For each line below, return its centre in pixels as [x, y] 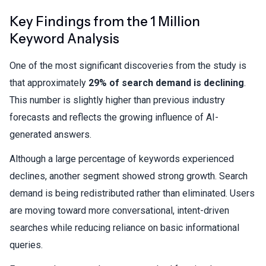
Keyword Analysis [64, 39]
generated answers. [50, 134]
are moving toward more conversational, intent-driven [119, 210]
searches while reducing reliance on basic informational [124, 227]
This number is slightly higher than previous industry [117, 100]
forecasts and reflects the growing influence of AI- [114, 117]
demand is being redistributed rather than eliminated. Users [132, 193]
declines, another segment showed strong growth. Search [129, 176]
